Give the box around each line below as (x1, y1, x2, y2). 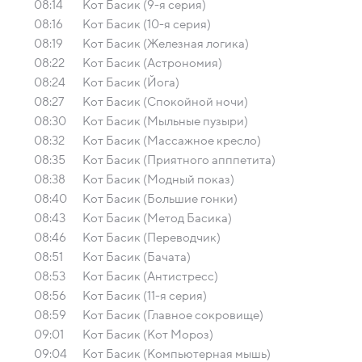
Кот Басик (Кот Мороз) (82, 328, 213, 341)
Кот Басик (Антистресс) (82, 270, 218, 283)
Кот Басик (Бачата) (82, 250, 191, 263)
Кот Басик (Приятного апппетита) (82, 154, 276, 166)
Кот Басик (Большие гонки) (82, 192, 238, 205)
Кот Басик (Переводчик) (82, 231, 221, 244)
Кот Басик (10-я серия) (82, 18, 211, 31)
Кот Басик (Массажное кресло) (82, 134, 261, 147)
